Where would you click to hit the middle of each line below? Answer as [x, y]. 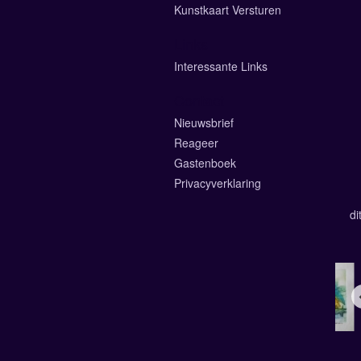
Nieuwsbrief [204, 122]
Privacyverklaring [218, 183]
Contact [199, 100]
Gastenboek [205, 162]
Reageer [196, 142]
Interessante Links [221, 66]
